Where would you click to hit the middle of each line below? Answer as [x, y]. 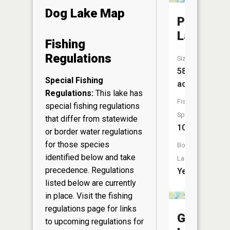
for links [121, 208]
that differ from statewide [91, 119]
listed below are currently [91, 183]
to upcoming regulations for [94, 221]
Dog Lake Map [85, 13]
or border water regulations [94, 131]
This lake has [118, 93]
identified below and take [90, 157]
